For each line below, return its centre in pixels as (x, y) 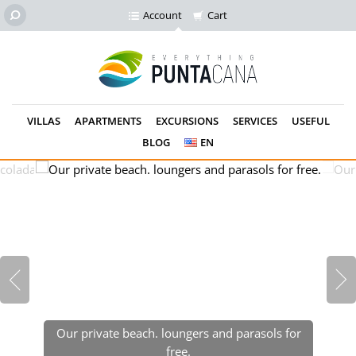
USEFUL (310, 121)
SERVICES (255, 121)
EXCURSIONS (187, 121)
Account (163, 15)
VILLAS (43, 121)
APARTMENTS (108, 121)
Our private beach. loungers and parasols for (178, 333)
